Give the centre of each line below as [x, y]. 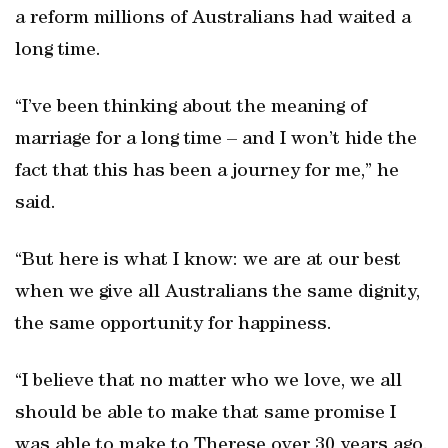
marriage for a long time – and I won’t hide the [216, 140]
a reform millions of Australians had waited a [213, 19]
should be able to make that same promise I [205, 414]
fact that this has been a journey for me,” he [207, 172]
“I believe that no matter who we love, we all [208, 382]
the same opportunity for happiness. [173, 325]
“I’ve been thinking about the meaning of [191, 108]
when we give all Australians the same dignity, [217, 293]
